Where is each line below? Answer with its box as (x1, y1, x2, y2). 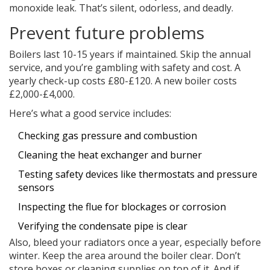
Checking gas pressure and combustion (18, 129, 197, 143)
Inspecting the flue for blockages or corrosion (18, 200, 226, 214)
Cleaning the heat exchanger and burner (18, 148, 202, 162)
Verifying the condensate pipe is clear (18, 219, 187, 233)
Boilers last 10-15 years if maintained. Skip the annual (9, 48, 251, 61)
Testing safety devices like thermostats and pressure (18, 168, 257, 181)
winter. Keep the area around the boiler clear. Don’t (9, 249, 240, 263)
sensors (18, 181, 54, 195)
